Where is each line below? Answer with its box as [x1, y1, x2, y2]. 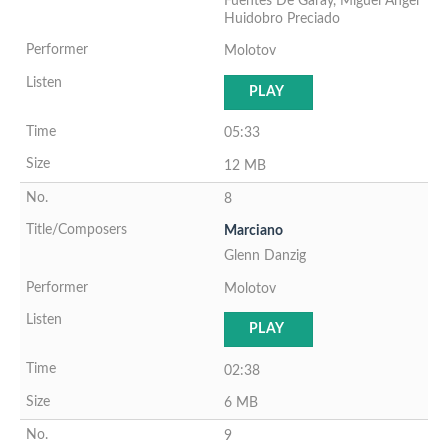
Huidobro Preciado [224, 11, 340, 27]
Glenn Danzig [224, 248, 306, 264]
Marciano [224, 223, 283, 239]
